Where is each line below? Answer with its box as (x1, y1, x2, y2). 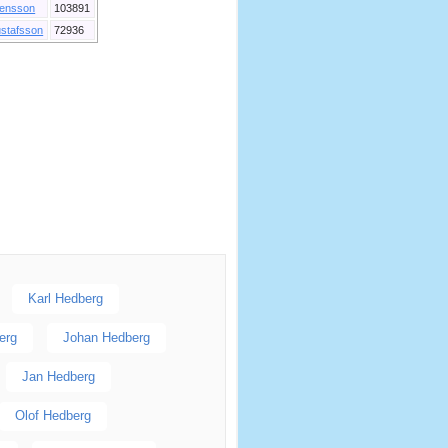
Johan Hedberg (62, 329, 150, 345)
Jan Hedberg (21, 369, 95, 385)
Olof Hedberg (14, 408, 91, 424)
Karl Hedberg (27, 290, 103, 306)
